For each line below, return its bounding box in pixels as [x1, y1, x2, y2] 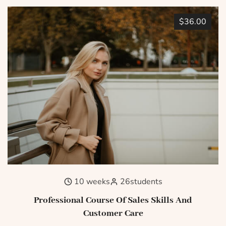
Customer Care [83, 208, 143, 219]
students [130, 176, 162, 188]
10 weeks [74, 176, 110, 188]
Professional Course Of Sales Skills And [34, 195, 192, 206]
